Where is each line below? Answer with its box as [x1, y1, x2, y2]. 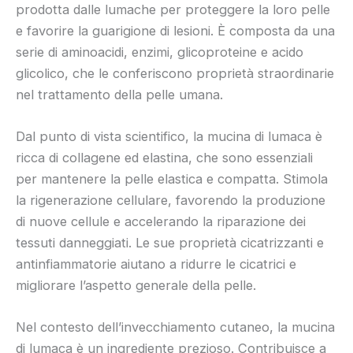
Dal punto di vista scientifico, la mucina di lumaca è [16, 128, 322, 144]
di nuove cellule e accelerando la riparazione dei [16, 213, 306, 229]
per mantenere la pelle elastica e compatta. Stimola [16, 170, 328, 187]
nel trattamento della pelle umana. [16, 86, 223, 102]
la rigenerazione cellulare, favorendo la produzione [16, 191, 325, 208]
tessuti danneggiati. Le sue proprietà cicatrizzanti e [16, 234, 324, 251]
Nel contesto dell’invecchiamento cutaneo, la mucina [16, 319, 335, 336]
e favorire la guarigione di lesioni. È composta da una [16, 22, 335, 39]
